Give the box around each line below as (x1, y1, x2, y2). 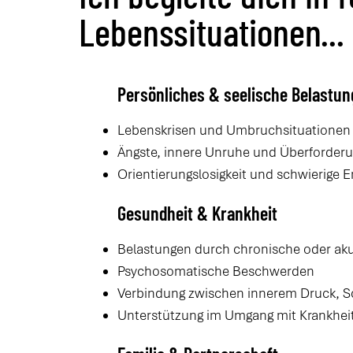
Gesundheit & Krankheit (117, 202, 278, 225)
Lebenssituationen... (78, 9, 344, 55)
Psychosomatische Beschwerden (117, 262, 315, 281)
